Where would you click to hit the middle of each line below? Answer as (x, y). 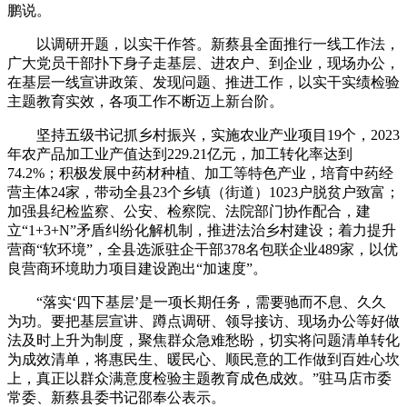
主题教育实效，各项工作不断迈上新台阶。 (145, 102)
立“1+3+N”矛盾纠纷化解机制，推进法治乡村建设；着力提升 (202, 231)
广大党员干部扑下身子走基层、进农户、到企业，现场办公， (203, 64)
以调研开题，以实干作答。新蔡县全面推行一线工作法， (203, 45)
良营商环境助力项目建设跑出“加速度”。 (137, 269)
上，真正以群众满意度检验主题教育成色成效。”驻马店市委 (199, 379)
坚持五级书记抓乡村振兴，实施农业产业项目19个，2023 (203, 135)
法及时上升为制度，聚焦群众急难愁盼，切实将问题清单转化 (203, 341)
